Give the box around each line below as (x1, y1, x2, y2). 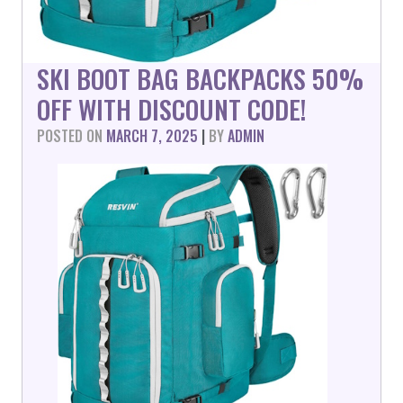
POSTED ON (37, 125, 106, 147)
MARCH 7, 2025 (106, 125, 198, 147)
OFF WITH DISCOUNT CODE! (37, 90, 306, 128)
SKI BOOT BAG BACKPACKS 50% (37, 59, 363, 97)
